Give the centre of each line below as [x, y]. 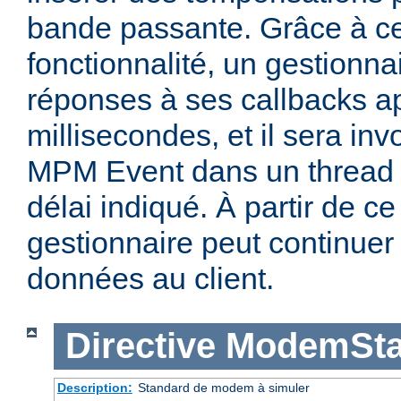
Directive [140, 346]
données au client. [150, 279]
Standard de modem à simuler [223, 387]
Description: [94, 387]
